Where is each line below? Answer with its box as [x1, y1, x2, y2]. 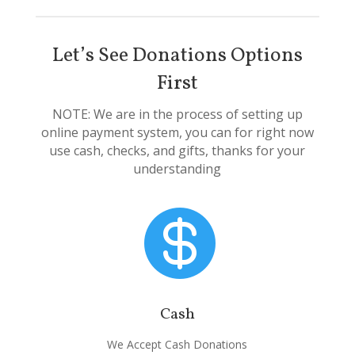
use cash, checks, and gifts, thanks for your [49, 141, 306, 159]
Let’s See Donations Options [52, 41, 303, 70]
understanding [133, 159, 222, 177]
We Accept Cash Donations [107, 336, 248, 352]
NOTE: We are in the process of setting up [52, 105, 303, 123]
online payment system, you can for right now [40, 123, 314, 141]
